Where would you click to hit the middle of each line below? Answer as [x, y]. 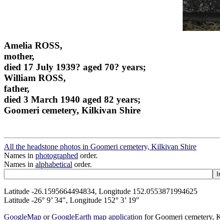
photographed [57, 156]
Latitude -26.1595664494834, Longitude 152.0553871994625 [101, 192]
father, [17, 88]
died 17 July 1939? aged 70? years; [75, 67]
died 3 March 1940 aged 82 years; [72, 99]
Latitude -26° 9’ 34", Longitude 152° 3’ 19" [72, 200]
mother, [19, 56]
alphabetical [54, 165]
